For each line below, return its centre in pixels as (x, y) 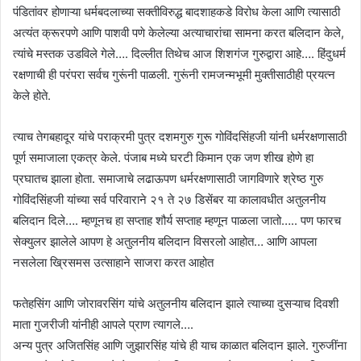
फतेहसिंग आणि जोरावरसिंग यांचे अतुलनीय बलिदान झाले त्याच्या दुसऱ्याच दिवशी (176, 304)
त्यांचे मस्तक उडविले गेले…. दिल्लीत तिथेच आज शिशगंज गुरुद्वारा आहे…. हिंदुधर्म (179, 54)
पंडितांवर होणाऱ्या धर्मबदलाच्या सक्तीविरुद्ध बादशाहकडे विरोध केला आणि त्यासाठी (176, 12)
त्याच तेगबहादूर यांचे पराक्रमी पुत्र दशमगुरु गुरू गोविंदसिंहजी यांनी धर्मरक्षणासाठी (180, 137)
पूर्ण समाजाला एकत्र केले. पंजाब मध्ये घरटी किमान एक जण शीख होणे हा (163, 158)
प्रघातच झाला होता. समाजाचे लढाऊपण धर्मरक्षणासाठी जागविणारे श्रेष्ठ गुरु (168, 179)
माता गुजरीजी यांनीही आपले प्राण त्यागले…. (103, 325)
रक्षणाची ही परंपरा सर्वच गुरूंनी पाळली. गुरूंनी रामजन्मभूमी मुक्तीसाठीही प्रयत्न (174, 75)
